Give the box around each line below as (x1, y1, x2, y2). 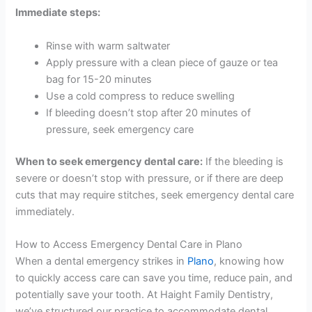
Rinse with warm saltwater (46, 39, 171, 52)
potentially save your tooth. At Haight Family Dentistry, (15, 288, 274, 301)
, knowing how (214, 254, 285, 267)
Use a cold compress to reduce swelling (46, 89, 235, 102)
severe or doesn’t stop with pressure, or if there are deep (15, 171, 284, 185)
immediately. (15, 205, 75, 218)
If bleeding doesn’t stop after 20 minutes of (46, 106, 251, 119)
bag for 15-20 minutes (46, 72, 153, 86)
